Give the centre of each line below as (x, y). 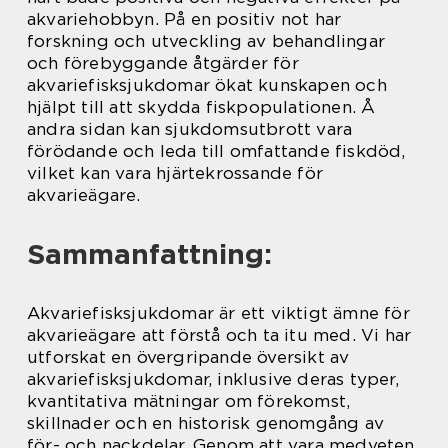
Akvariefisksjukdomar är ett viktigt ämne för (218, 312)
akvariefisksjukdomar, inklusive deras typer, (213, 378)
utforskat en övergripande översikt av (188, 356)
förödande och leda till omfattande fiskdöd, (216, 150)
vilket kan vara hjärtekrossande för (175, 172)
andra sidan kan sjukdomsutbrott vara (190, 128)
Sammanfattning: (149, 253)
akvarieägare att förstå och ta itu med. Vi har (219, 334)
